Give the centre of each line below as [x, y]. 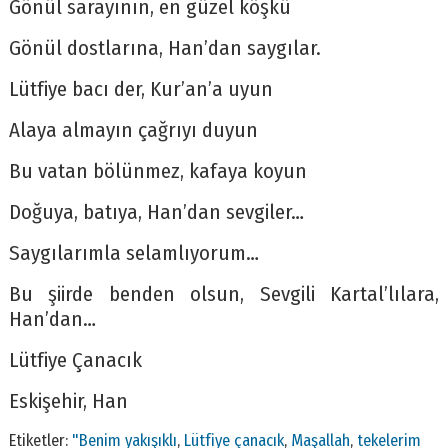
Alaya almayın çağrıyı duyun [133, 131]
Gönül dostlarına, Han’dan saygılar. [164, 49]
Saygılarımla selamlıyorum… [133, 254]
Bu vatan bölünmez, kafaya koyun [157, 172]
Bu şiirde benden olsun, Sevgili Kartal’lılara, [224, 295]
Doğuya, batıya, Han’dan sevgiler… [156, 213]
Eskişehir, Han [68, 402]
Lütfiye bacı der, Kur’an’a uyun [140, 90]
